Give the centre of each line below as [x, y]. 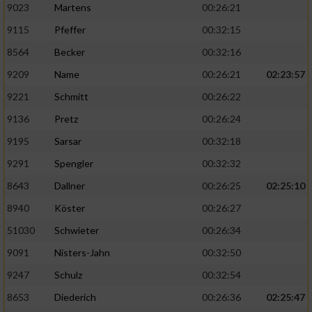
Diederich [75, 297]
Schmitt [71, 97]
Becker [70, 52]
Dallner [70, 186]
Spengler [74, 164]
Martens [73, 8]
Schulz [68, 275]
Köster [70, 208]
